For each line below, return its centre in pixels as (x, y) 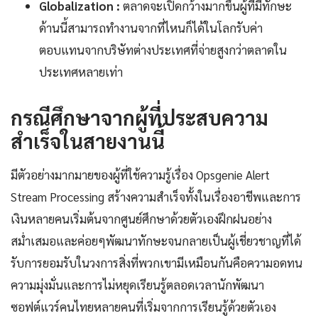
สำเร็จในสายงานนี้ (88, 141)
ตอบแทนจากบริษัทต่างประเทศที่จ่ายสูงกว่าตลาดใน (163, 50)
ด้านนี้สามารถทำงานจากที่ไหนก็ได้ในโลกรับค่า (151, 28)
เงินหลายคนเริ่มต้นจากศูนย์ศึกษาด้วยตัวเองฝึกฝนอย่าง (141, 219)
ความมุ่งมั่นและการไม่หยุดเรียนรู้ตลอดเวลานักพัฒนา (137, 285)
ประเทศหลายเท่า (81, 72)
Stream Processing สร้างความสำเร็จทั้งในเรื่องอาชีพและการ (156, 197)
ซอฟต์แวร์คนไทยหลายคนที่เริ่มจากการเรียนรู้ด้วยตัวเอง (143, 307)
